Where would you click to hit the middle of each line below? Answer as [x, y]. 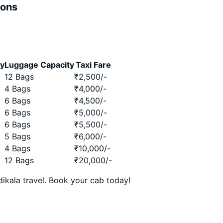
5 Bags [18, 136]
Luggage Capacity [40, 65]
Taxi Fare [93, 65]
